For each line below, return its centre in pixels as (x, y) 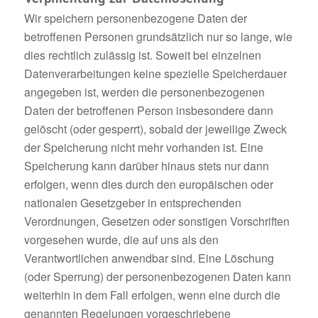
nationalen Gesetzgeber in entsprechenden (132, 202)
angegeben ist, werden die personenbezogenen (144, 92)
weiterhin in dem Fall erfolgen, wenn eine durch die (152, 295)
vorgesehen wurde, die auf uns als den (121, 239)
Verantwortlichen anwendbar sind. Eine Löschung (149, 258)
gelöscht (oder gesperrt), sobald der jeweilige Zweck (155, 128)
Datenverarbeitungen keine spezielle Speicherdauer (155, 73)
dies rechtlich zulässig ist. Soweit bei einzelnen (142, 55)
